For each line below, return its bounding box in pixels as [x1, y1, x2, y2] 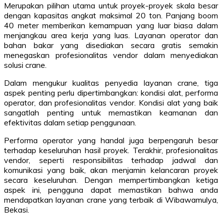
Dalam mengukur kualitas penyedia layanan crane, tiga [4, 77, 218, 88]
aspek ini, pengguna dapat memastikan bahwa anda [4, 184, 218, 195]
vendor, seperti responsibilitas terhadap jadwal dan [4, 155, 218, 165]
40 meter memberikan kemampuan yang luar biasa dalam [4, 20, 218, 30]
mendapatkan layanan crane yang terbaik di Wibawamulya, [4, 194, 218, 205]
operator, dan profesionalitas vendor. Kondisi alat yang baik [4, 97, 218, 108]
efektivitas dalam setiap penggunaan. [4, 117, 136, 127]
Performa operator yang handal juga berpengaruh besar [4, 135, 218, 145]
